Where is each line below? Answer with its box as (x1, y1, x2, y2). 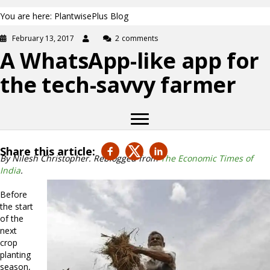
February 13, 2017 (12, 33, 75, 43)
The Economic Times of (160, 152, 253, 164)
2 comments (115, 33, 159, 43)
